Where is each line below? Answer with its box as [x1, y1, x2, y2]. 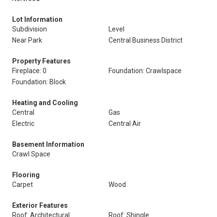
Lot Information [12, 15, 62, 23]
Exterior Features [12, 201, 68, 209]
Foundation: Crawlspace [108, 67, 182, 75]
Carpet [12, 181, 33, 188]
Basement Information [12, 140, 84, 148]
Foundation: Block [12, 78, 66, 86]
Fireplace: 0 [12, 67, 46, 75]
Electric [12, 120, 34, 127]
